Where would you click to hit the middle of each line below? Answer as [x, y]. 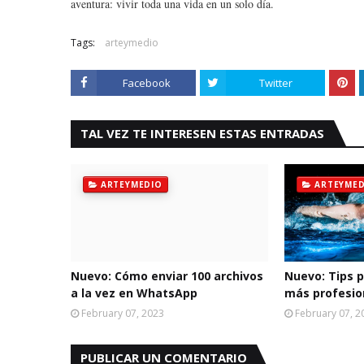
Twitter [275, 83]
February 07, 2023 [123, 313]
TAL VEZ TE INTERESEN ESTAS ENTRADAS [202, 133]
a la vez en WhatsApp [134, 293]
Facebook [146, 83]
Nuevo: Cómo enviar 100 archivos [167, 276]
